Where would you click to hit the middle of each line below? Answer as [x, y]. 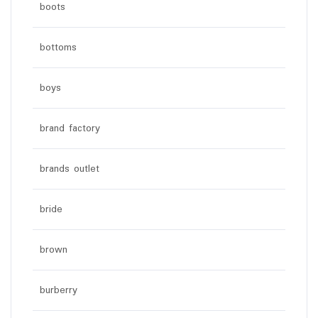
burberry [59, 290]
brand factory [70, 128]
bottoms [58, 47]
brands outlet [70, 169]
